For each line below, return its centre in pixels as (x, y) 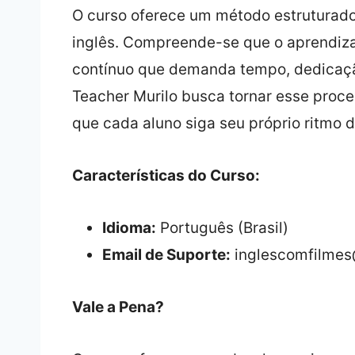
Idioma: (129, 228)
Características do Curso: (166, 176)
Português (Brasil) (222, 228)
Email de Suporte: (166, 255)
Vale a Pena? (118, 307)
